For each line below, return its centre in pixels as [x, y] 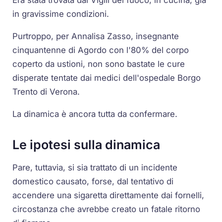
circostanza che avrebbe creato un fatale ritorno [107, 209]
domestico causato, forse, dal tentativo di [93, 182]
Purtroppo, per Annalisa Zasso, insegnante [96, 36]
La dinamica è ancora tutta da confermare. [95, 114]
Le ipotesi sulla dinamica [86, 145]
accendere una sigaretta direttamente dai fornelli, [109, 195]
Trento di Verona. [46, 91]
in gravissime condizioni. [61, 14]
